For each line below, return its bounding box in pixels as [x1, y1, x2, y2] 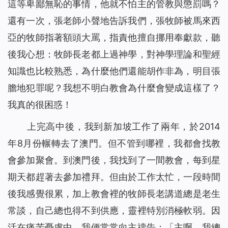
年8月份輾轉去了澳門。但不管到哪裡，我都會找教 [8, 138, 220, 149]
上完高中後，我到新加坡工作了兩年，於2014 [26, 121, 220, 132]
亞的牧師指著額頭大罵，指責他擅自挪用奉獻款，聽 [8, 32, 220, 43]
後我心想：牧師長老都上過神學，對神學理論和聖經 [8, 49, 220, 60]
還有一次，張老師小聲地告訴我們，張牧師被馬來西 [8, 15, 220, 26]
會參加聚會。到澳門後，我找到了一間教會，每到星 [8, 155, 220, 166]
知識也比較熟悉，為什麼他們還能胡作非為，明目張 [8, 66, 220, 77]
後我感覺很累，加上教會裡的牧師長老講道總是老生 [8, 188, 220, 199]
